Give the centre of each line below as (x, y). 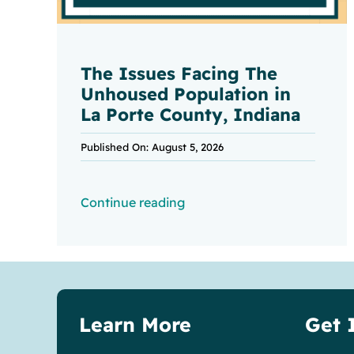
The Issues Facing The (179, 74)
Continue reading (132, 203)
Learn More (135, 325)
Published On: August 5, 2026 (152, 147)
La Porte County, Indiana (190, 115)
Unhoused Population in (185, 94)
